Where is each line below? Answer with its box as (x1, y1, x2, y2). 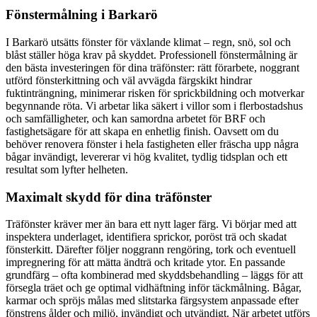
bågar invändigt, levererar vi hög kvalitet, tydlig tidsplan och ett (6, 150, 287, 163)
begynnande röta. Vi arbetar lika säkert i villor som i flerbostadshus (6, 99, 303, 112)
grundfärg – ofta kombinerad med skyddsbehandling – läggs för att (6, 269, 303, 282)
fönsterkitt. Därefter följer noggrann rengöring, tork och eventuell (6, 243, 296, 256)
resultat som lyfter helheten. (6, 163, 128, 175)
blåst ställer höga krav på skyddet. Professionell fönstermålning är (6, 48, 297, 61)
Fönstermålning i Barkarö (6, 7, 158, 23)
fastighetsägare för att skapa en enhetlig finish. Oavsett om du (6, 125, 279, 137)
